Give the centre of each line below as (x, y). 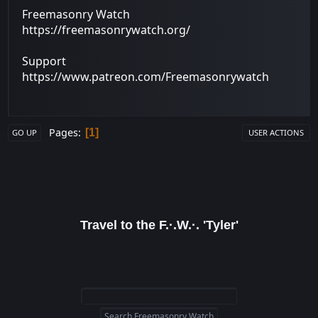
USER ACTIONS (276, 133)
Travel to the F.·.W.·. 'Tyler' (159, 225)
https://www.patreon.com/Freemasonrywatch (146, 76)
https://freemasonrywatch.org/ (106, 29)
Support (44, 61)
